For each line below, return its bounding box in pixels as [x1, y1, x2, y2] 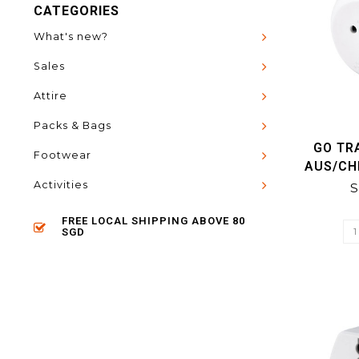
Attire [34, 90, 67, 102]
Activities [34, 179, 88, 191]
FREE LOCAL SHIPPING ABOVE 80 [62, 215, 245, 227]
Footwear [34, 149, 91, 161]
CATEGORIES [34, 3, 119, 18]
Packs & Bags [34, 119, 111, 131]
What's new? [34, 30, 108, 42]
